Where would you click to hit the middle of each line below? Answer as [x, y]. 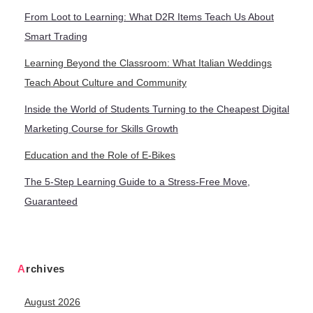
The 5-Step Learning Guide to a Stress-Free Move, [137, 182]
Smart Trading [56, 37]
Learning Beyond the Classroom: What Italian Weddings [148, 63]
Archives [45, 269]
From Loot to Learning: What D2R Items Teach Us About [149, 17]
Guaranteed [51, 202]
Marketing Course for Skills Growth [101, 129]
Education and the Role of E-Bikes [100, 155]
